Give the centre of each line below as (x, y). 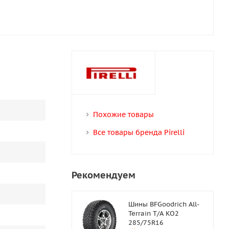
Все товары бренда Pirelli (139, 133)
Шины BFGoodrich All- (164, 204)
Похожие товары (123, 115)
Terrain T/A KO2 (153, 214)
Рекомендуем (103, 175)
